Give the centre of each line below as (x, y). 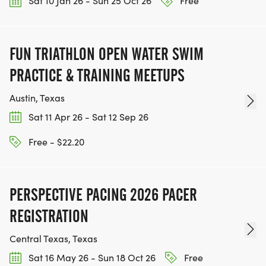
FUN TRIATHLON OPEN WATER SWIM (107, 54)
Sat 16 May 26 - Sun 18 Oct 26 (91, 258)
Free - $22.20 (55, 141)
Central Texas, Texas (53, 239)
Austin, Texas (37, 97)
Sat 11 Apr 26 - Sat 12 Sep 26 (87, 116)
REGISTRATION (49, 216)
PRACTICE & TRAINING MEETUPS (97, 75)
